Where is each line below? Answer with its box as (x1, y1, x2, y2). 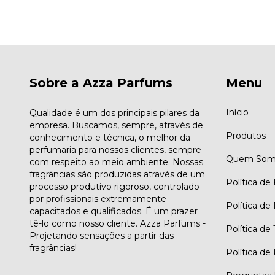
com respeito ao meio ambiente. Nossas (29, 157, 203, 168)
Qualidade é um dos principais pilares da (29, 107, 199, 119)
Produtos (225, 130, 266, 142)
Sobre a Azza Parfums (29, 76, 172, 91)
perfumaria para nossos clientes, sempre (29, 144, 201, 156)
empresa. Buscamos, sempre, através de (29, 120, 203, 131)
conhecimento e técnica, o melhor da (29, 132, 190, 144)
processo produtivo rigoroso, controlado (29, 181, 199, 193)
